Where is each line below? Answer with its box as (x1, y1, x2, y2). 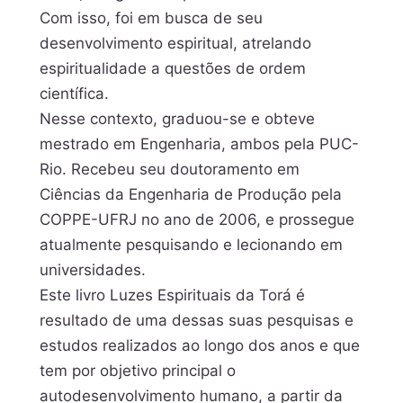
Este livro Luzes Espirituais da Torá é (40, 286, 305, 305)
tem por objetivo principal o (40, 362, 236, 381)
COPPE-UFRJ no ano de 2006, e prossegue (40, 210, 354, 229)
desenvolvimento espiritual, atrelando (40, 34, 311, 53)
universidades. (40, 261, 146, 280)
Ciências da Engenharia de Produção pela (40, 185, 342, 204)
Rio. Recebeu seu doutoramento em (40, 160, 300, 179)
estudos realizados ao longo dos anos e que (40, 336, 360, 355)
